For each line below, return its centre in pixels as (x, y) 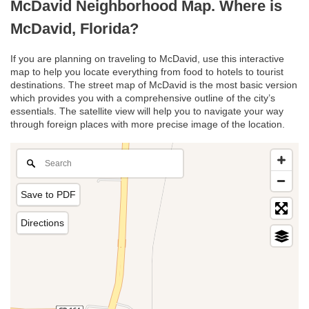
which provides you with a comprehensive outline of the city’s (143, 98)
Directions (42, 223)
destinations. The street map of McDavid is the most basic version (154, 85)
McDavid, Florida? (74, 28)
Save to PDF (48, 195)
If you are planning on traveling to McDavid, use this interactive (147, 59)
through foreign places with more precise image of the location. (148, 124)
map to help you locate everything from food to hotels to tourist (147, 72)
